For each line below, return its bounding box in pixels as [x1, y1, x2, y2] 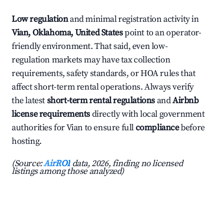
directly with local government [90, 108, 205, 120]
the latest [12, 95, 47, 107]
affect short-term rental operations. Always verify [12, 81, 194, 93]
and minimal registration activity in [68, 14, 199, 25]
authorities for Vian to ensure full [12, 122, 136, 134]
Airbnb [172, 95, 199, 107]
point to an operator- [123, 27, 201, 39]
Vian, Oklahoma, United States [12, 27, 123, 39]
